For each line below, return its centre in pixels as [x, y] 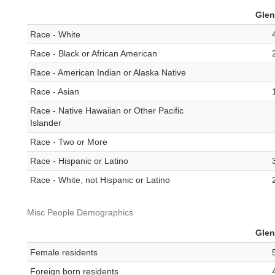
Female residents [64, 253]
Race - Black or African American [94, 54]
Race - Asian [55, 92]
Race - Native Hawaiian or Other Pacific [107, 111]
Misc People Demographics [80, 213]
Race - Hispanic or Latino [79, 161]
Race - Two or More [69, 142]
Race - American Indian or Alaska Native [108, 73]
